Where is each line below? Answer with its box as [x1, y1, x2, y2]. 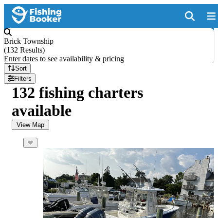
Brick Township [4, 37, 54, 45]
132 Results [6, 46, 42, 54]
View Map [17, 121, 44, 128]
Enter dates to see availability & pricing [4, 54, 124, 63]
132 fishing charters [12, 84, 143, 101]
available [12, 102, 72, 119]
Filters [14, 75, 32, 82]
